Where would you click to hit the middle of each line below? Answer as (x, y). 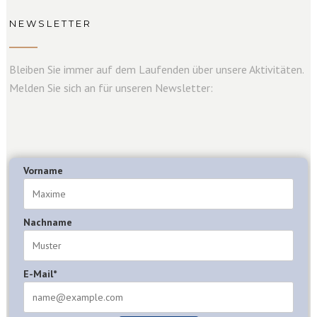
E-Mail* (40, 273)
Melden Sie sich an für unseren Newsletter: (111, 87)
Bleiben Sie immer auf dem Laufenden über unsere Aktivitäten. (157, 69)
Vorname (44, 170)
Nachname (48, 222)
